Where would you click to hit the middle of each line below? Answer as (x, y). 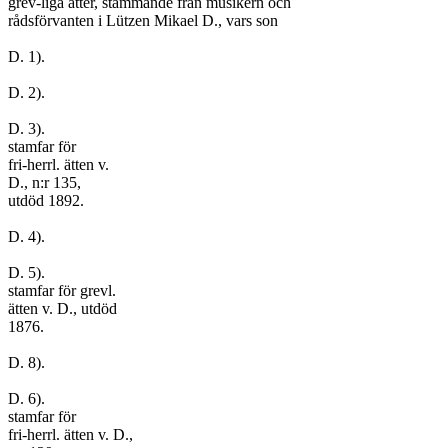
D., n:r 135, (44, 182)
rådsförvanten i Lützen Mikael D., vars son (143, 20)
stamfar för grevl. (62, 290)
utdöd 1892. (46, 200)
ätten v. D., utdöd (62, 308)
